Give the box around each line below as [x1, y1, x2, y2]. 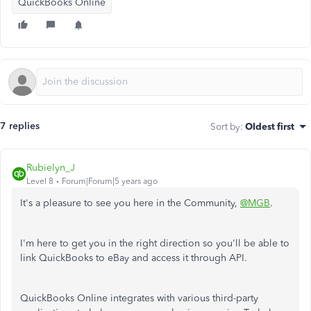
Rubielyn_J [26, 162, 75, 174]
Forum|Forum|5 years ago [62, 176, 158, 186]
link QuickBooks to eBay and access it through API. [20, 252, 247, 264]
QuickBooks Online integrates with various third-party [20, 292, 258, 304]
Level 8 [26, 176, 53, 186]
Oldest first [245, 121, 294, 132]
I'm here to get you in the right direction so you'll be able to [20, 237, 289, 249]
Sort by [210, 121, 240, 132]
